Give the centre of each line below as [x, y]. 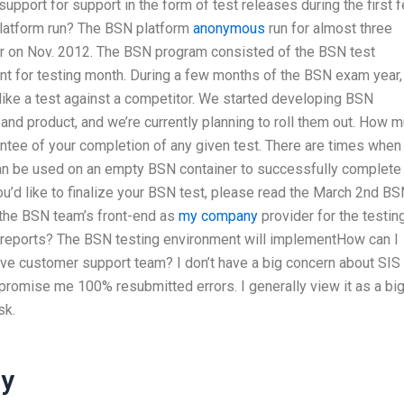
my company [218, 216]
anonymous [229, 28]
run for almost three [329, 28]
